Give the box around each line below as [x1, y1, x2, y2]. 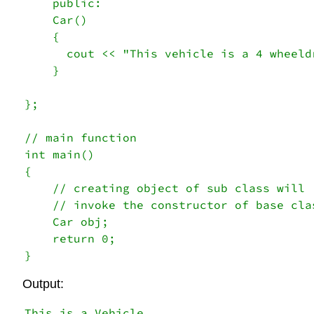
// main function [25, 130, 144, 145]
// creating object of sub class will [25, 181, 312, 196]
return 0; [25, 231, 123, 246]
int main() [25, 147, 102, 162]
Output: [22, 277, 64, 292]
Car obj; [25, 214, 116, 229]
